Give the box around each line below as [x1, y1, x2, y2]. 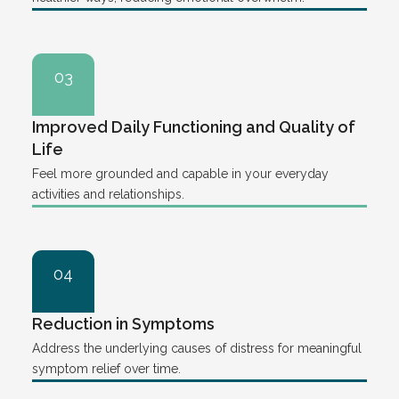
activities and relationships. [32, 186, 184, 201]
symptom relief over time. [32, 361, 181, 376]
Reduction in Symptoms [32, 313, 215, 333]
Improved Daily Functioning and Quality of [32, 117, 355, 136]
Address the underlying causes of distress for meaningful [32, 340, 362, 355]
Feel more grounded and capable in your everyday [32, 166, 329, 181]
